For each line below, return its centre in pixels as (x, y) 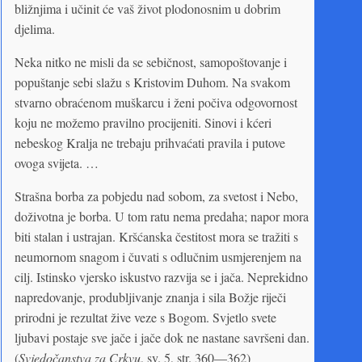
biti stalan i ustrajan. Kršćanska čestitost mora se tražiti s (156, 236)
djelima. (35, 28)
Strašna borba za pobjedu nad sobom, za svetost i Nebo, (156, 196)
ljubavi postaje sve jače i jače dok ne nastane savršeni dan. (162, 337)
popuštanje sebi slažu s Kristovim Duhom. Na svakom (152, 82)
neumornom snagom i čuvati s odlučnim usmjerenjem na (158, 256)
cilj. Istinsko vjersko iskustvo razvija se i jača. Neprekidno (161, 276)
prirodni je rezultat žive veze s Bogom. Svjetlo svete (145, 317)
